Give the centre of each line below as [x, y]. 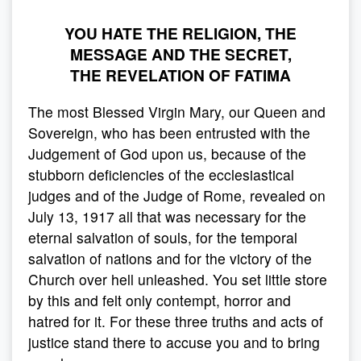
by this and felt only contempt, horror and [160, 300]
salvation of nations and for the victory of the [170, 258]
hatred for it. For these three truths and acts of [176, 321]
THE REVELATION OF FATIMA [180, 75]
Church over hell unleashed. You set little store [178, 279]
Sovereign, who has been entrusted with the [169, 133]
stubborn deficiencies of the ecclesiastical [161, 174]
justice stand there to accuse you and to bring [174, 342]
